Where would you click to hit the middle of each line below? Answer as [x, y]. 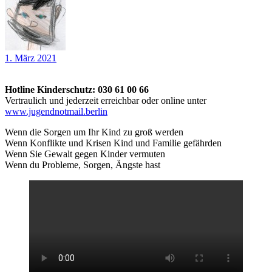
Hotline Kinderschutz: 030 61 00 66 [77, 89]
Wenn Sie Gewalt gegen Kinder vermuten [85, 154]
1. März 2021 [31, 58]
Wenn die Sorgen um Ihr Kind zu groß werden [94, 132]
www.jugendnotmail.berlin [56, 111]
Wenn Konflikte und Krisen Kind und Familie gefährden [113, 143]
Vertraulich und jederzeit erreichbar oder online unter [106, 100]
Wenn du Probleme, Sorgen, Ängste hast [83, 165]
